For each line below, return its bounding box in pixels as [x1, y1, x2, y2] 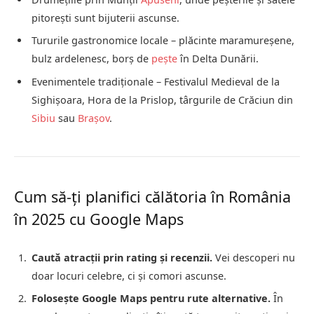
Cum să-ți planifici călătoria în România [14, 186, 291, 207]
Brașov [78, 111, 109, 125]
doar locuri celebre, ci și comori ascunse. [32, 268, 226, 282]
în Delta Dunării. [177, 52, 259, 66]
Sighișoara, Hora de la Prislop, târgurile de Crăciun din [32, 93, 293, 107]
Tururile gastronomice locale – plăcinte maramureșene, [32, 34, 294, 48]
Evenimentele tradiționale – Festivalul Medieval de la [32, 74, 280, 88]
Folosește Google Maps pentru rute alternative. [32, 292, 271, 306]
